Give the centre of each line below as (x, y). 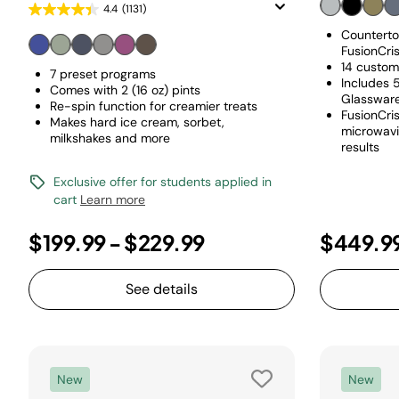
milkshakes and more (110, 138)
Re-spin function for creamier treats (154, 106)
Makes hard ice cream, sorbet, (137, 122)
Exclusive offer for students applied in (163, 182)
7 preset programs (103, 74)
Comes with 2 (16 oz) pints (125, 90)
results (360, 147)
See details (162, 289)
